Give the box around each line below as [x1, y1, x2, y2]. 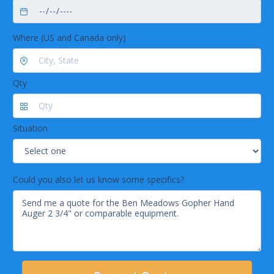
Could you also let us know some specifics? [13, 174, 184, 186]
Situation [13, 122, 48, 134]
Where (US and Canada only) [13, 31, 126, 43]
